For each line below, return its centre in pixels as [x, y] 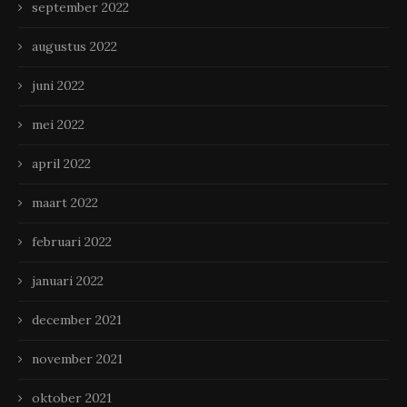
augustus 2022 [74, 47]
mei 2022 [58, 125]
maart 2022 [65, 203]
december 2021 [77, 320]
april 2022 [61, 164]
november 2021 [77, 359]
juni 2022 [58, 86]
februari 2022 [72, 242]
